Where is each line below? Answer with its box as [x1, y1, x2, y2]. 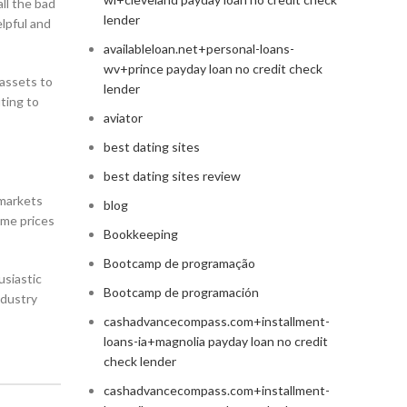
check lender [103, 353, 176, 370]
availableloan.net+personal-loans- [103, 41, 294, 57]
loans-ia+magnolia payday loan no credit [103, 333, 328, 350]
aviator [103, 110, 143, 126]
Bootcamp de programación [103, 284, 259, 301]
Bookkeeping [103, 226, 178, 243]
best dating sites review [103, 168, 241, 184]
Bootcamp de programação [103, 255, 255, 272]
